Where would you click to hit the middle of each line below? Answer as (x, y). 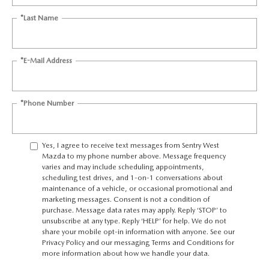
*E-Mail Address (46, 60)
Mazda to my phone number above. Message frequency (134, 156)
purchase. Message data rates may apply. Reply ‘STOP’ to (134, 210)
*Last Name (39, 18)
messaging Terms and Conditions (169, 242)
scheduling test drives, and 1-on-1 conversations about (132, 177)
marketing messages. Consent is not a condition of (126, 199)
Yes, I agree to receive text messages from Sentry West (131, 145)
